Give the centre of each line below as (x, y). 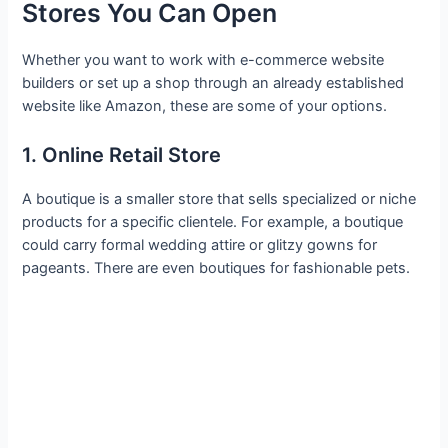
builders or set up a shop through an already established (213, 83)
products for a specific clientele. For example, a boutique (213, 221)
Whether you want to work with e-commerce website (203, 60)
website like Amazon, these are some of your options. (207, 106)
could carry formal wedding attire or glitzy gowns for (200, 244)
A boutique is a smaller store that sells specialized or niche (219, 198)
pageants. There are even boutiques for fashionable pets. (216, 267)
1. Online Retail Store (122, 154)
